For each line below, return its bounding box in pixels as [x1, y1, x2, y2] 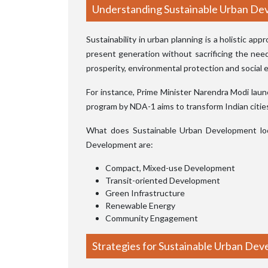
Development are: [86, 139, 153, 150]
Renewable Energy [105, 200, 175, 211]
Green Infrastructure [105, 187, 185, 198]
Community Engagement [105, 212, 198, 223]
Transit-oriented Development [105, 175, 220, 185]
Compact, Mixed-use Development [105, 162, 235, 173]
